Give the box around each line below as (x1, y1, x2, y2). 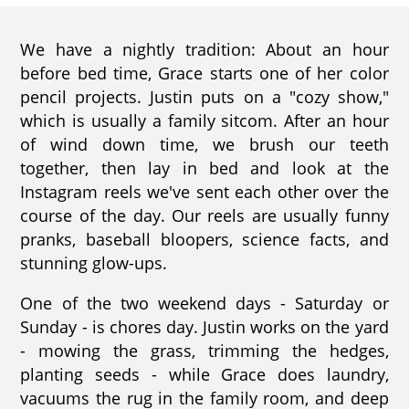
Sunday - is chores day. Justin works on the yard (20, 315, 389, 338)
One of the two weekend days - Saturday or (20, 291, 389, 314)
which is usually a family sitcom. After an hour (20, 110, 389, 132)
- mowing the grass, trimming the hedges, (20, 339, 389, 362)
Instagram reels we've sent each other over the (20, 181, 389, 204)
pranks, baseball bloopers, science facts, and (20, 228, 389, 251)
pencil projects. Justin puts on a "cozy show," (20, 86, 389, 109)
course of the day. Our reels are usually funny (20, 204, 389, 227)
